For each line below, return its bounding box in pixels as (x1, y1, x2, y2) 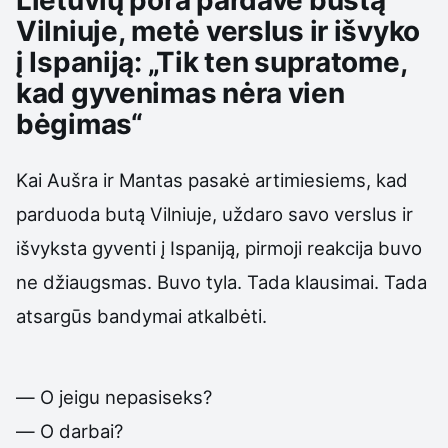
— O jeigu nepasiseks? (16, 385, 212, 408)
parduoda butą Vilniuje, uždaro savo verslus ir (16, 203, 413, 226)
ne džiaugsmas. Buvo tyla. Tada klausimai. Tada (16, 271, 427, 294)
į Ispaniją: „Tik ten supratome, (16, 45, 408, 80)
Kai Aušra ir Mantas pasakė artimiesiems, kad (16, 169, 408, 192)
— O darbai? (16, 419, 123, 442)
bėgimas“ (16, 107, 143, 142)
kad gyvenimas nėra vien (16, 76, 345, 111)
